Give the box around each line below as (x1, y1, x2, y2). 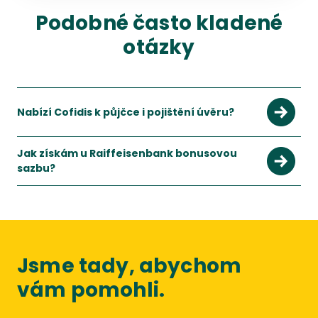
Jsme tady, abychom (17, 252, 242, 280)
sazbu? (17, 161, 55, 175)
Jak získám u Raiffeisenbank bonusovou (17, 146, 237, 160)
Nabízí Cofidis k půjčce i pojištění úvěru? (17, 104, 234, 119)
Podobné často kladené (35, 9, 283, 37)
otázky (123, 33, 195, 61)
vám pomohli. (17, 276, 165, 304)
